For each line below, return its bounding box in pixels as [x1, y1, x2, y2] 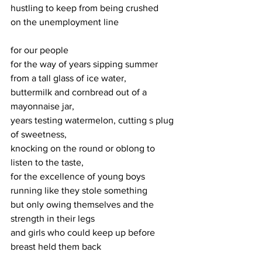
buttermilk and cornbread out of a [11, 87, 149, 97]
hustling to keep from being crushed [11, 3, 158, 13]
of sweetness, [11, 129, 67, 139]
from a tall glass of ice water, [11, 73, 126, 83]
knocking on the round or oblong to [11, 143, 157, 153]
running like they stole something [11, 185, 147, 195]
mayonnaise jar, [11, 101, 74, 111]
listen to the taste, [11, 157, 84, 167]
